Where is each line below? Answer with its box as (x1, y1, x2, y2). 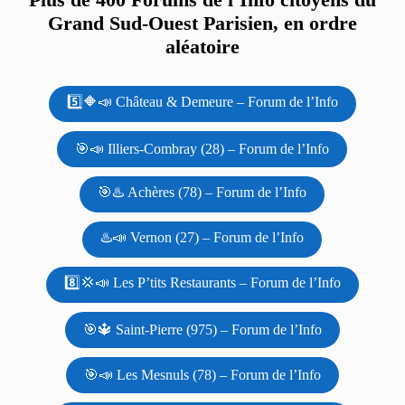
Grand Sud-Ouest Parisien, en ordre (47, 11, 357, 34)
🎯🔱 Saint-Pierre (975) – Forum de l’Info (82, 321, 322, 337)
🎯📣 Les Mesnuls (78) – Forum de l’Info (83, 366, 321, 382)
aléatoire (165, 34, 240, 58)
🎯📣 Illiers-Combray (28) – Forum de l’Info (75, 140, 330, 156)
